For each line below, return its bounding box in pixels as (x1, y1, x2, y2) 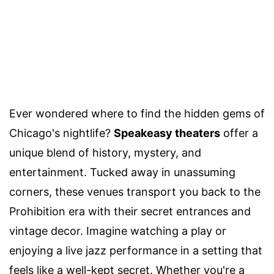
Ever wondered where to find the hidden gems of (9, 106, 265, 120)
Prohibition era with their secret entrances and (9, 204, 251, 218)
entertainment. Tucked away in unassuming (9, 165, 235, 179)
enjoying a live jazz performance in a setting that (9, 243, 262, 257)
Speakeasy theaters (114, 126, 220, 139)
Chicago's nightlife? (9, 126, 114, 139)
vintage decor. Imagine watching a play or (9, 224, 226, 237)
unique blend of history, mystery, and (9, 146, 201, 159)
